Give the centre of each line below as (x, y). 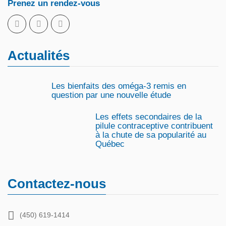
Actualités (39, 55)
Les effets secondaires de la (149, 117)
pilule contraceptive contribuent (154, 126)
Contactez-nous (57, 184)
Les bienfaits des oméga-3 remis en (119, 86)
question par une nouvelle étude (111, 95)
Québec (110, 144)
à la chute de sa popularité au (151, 135)
